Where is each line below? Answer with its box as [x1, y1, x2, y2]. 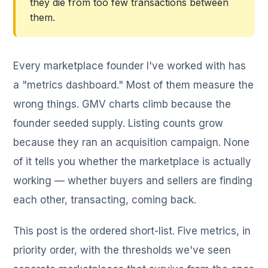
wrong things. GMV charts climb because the [13, 98, 232, 111]
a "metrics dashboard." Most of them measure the [13, 79, 254, 92]
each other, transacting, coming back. [13, 194, 197, 206]
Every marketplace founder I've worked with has [13, 60, 246, 72]
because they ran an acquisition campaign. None [13, 136, 250, 149]
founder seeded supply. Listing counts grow [13, 117, 224, 130]
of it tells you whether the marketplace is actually [13, 156, 252, 168]
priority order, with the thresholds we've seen [13, 244, 232, 257]
